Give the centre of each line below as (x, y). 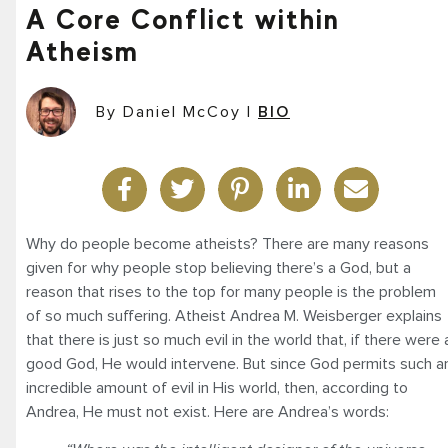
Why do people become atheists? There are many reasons (227, 243)
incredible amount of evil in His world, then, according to (217, 387)
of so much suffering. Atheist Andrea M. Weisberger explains (234, 315)
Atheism (82, 50)
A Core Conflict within (183, 18)
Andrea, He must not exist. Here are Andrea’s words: (207, 411)
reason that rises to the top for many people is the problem (231, 291)
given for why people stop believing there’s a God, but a (218, 267)
